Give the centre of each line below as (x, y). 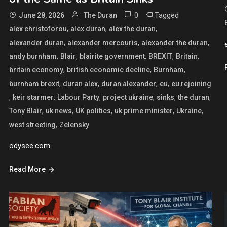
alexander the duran (174, 42)
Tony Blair (25, 111)
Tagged (166, 15)
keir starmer (33, 97)
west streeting (32, 124)
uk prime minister (143, 111)
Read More (27, 169)
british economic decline (108, 70)
